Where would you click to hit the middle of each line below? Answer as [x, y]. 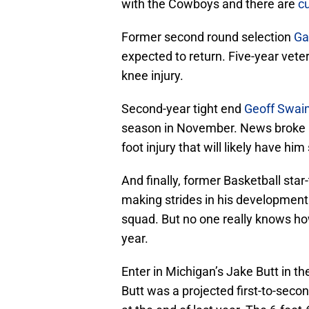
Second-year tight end [183, 109]
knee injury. [152, 76]
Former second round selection [208, 37]
